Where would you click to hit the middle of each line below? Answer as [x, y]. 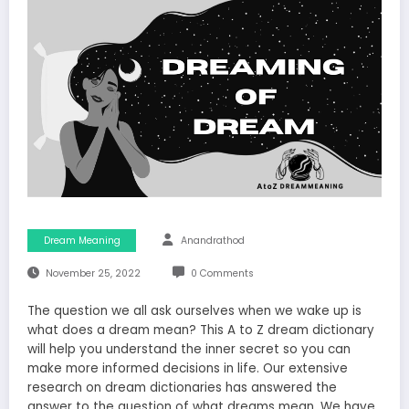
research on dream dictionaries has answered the [182, 388]
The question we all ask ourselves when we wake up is [194, 311]
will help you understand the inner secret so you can [189, 350]
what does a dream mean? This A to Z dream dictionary [201, 330]
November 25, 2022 [93, 274]
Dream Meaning [82, 241]
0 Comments [222, 274]
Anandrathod [213, 241]
